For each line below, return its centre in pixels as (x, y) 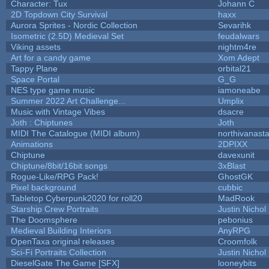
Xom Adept (238, 57)
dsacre (231, 111)
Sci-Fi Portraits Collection (58, 252)
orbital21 (234, 68)
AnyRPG (234, 230)
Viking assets (35, 47)
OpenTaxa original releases (62, 241)
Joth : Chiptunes (41, 122)
